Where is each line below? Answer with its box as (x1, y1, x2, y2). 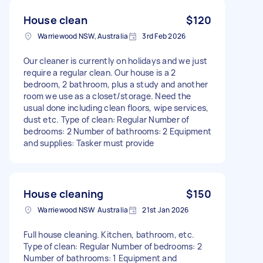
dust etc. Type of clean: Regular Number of (23, 113, 190, 125)
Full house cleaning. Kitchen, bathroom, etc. (23, 228, 194, 240)
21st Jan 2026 (142, 204, 189, 215)
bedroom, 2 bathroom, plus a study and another (23, 78, 208, 90)
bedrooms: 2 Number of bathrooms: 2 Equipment (23, 125, 211, 137)
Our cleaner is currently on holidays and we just (23, 55, 207, 66)
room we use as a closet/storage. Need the (23, 90, 191, 102)
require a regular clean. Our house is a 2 (23, 66, 176, 78)
